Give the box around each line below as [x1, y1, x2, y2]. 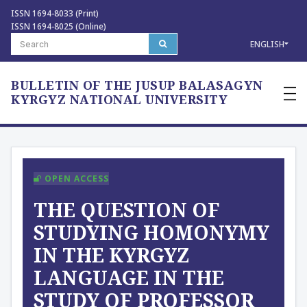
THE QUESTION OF [34, 197, 220, 223]
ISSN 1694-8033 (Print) [11, 8, 99, 19]
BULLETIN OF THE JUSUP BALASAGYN [11, 77, 263, 93]
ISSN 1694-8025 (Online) [11, 21, 106, 32]
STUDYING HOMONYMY [34, 219, 269, 245]
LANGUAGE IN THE [34, 265, 224, 291]
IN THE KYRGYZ [34, 242, 189, 268]
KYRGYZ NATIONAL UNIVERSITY [11, 91, 228, 108]
